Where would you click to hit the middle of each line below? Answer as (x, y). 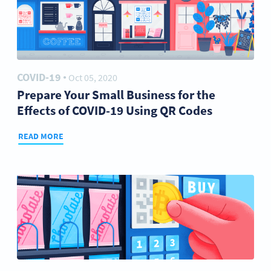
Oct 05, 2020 (93, 77)
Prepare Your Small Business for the (116, 95)
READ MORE (41, 136)
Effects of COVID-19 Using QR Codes (115, 110)
